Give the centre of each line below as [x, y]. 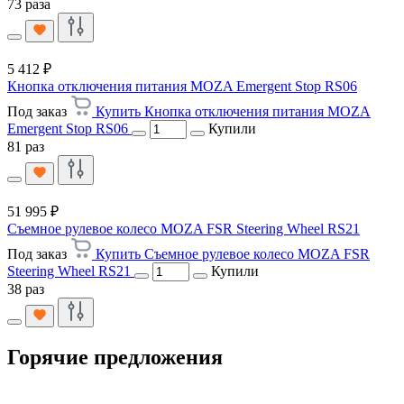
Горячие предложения [115, 357]
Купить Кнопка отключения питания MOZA [233, 111]
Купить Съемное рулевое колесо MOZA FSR [233, 253]
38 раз [26, 289]
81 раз [26, 146]
